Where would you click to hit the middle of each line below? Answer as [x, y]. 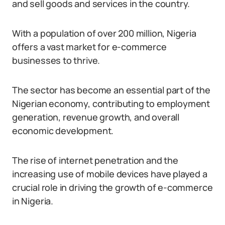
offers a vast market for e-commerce [89, 47]
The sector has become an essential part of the [111, 90]
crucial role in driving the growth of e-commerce [113, 187]
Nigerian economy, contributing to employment [111, 103]
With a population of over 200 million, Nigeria [104, 33]
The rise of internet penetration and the [95, 160]
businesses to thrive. [56, 60]
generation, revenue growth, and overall [96, 117]
